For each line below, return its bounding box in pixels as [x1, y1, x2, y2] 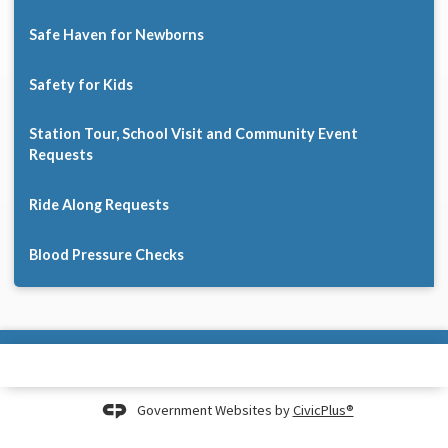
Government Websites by [136, 400, 293, 419]
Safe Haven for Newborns [28, 25, 204, 43]
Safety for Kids [28, 75, 133, 93]
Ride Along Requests [28, 196, 169, 214]
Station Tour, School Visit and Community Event [28, 125, 358, 143]
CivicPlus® [292, 400, 354, 419]
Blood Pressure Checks [28, 246, 184, 264]
